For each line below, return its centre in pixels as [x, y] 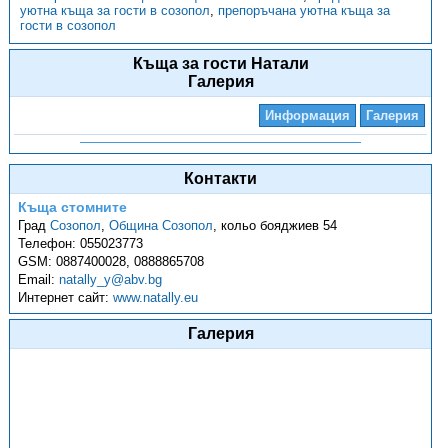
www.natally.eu [156, 297]
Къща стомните [73, 207]
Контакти [221, 178]
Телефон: [49, 243]
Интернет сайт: [66, 297]
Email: [39, 279]
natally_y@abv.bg [111, 279]
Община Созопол [161, 225]
